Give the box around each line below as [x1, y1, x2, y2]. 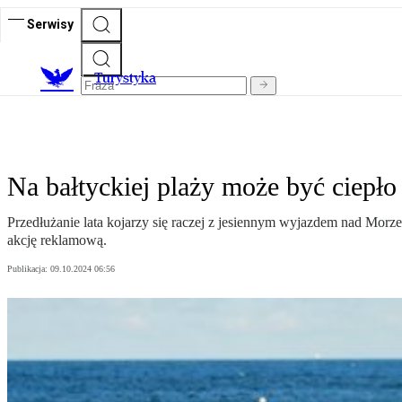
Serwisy [27, 16, 74, 31]
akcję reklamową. [7, 232, 107, 249]
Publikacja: [7, 264, 50, 275]
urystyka [102, 69, 156, 87]
